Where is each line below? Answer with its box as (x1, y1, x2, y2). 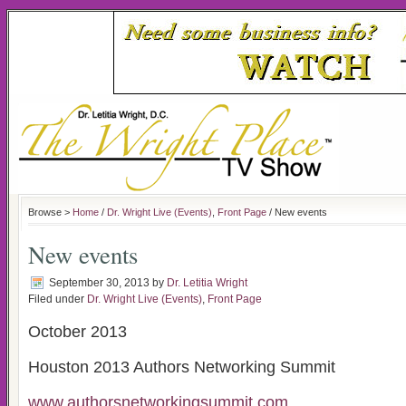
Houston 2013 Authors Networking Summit (28, 358, 335, 376)
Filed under (28, 293, 87, 305)
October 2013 (28, 323, 127, 341)
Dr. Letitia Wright (167, 276, 247, 289)
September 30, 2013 (49, 276, 150, 289)
